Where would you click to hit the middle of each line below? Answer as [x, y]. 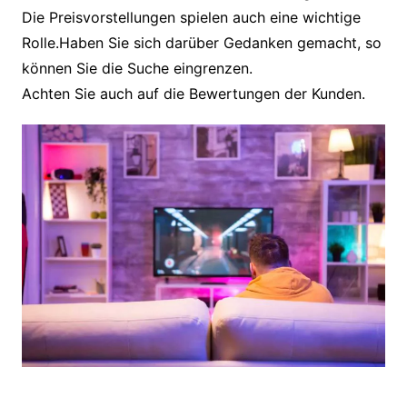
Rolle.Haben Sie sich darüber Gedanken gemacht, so [201, 43]
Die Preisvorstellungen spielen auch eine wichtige [191, 18]
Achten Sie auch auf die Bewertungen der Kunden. [193, 94]
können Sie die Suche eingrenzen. [137, 69]
